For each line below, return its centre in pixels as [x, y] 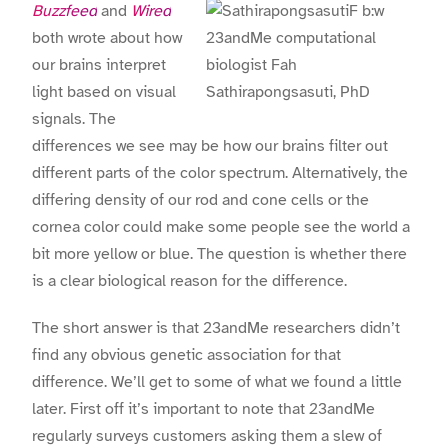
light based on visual [104, 92]
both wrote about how [107, 38]
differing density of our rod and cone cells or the [200, 200]
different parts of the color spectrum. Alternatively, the [220, 173]
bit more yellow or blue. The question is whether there [219, 254]
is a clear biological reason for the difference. [189, 281]
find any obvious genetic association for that [186, 354]
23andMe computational [291, 38]
